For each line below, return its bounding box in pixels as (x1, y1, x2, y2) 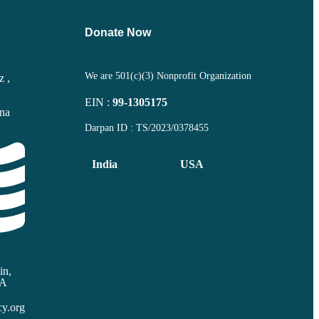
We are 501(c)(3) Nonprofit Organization (85, 70, 252, 82)
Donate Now (85, 26, 152, 38)
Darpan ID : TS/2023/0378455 (85, 122, 209, 134)
